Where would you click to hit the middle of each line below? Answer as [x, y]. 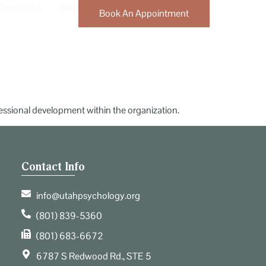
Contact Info [53, 166]
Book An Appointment [144, 13]
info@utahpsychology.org [88, 195]
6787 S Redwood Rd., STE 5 [93, 256]
